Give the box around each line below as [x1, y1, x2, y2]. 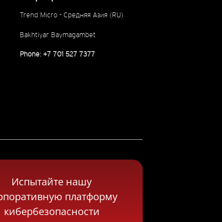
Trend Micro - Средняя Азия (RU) [19, 10, 123, 20]
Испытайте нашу [11, 175, 92, 188]
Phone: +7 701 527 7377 [19, 49, 95, 58]
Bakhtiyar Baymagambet [19, 30, 96, 39]
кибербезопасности [3, 205, 100, 218]
